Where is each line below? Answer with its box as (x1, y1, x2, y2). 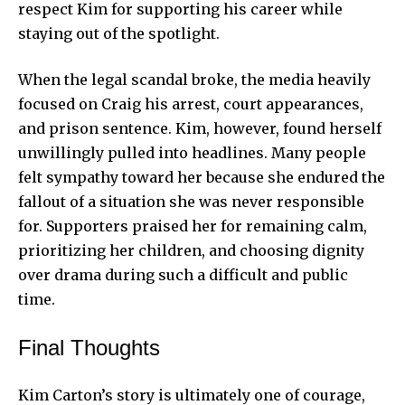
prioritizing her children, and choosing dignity (18, 241, 364, 260)
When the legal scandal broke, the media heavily (18, 71, 371, 89)
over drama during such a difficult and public (18, 266, 348, 285)
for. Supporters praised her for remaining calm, (18, 217, 367, 236)
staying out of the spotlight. (18, 24, 220, 43)
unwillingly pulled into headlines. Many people (18, 144, 366, 163)
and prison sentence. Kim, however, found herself (18, 119, 381, 138)
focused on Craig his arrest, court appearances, (18, 95, 363, 114)
